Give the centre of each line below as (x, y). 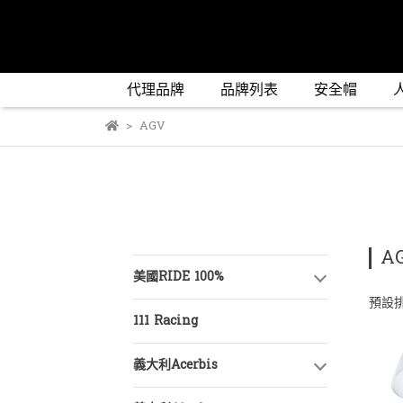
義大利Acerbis (175, 365)
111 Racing (166, 321)
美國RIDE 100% (179, 277)
